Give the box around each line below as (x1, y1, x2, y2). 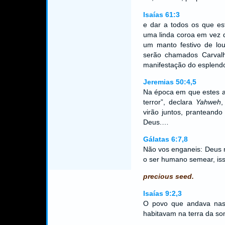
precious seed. (143, 172, 194, 180)
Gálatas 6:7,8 (143, 135, 188, 143)
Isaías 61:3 (143, 11, 180, 19)
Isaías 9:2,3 (143, 189, 182, 197)
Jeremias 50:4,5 (143, 78, 196, 86)
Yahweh (195, 98, 221, 106)
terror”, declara (143, 98, 196, 106)
